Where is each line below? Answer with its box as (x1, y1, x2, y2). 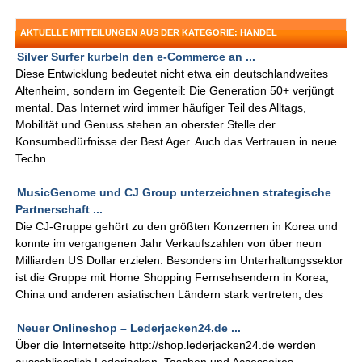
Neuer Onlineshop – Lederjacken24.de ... (17, 322, 242, 335)
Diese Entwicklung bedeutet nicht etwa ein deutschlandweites (15, 67, 329, 81)
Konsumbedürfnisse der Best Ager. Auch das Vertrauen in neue (15, 135, 338, 149)
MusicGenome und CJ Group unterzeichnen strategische (17, 186, 332, 200)
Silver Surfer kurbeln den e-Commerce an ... (17, 50, 256, 64)
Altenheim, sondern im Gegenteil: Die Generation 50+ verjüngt (15, 84, 335, 98)
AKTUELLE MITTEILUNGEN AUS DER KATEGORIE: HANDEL (20, 27, 278, 38)
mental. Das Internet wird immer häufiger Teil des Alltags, (15, 101, 307, 115)
